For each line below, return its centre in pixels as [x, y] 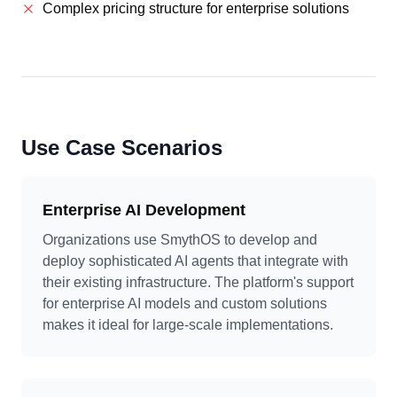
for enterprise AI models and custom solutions [185, 304]
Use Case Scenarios [122, 148]
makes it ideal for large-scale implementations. [188, 325]
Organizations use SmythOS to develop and [180, 240]
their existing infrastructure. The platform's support [198, 282]
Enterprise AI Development [144, 210]
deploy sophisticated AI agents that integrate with [195, 261]
